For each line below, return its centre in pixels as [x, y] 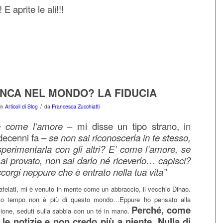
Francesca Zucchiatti [76, 107]
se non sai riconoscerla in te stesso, [119, 138]
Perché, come [161, 210]
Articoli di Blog [21, 107]
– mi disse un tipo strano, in [127, 126]
